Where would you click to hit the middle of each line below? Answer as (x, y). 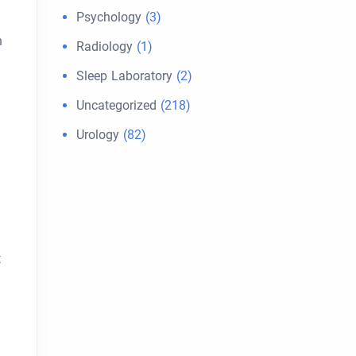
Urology (98, 135)
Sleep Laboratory (124, 76)
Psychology (109, 17)
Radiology (104, 46)
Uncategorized (116, 105)
